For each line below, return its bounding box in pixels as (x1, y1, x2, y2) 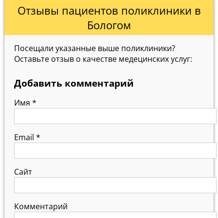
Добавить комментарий (14, 76, 134, 90)
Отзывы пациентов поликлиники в (17, 3, 201, 18)
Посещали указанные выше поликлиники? (14, 43, 175, 54)
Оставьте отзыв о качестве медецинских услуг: (14, 54, 192, 64)
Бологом (87, 18, 131, 32)
